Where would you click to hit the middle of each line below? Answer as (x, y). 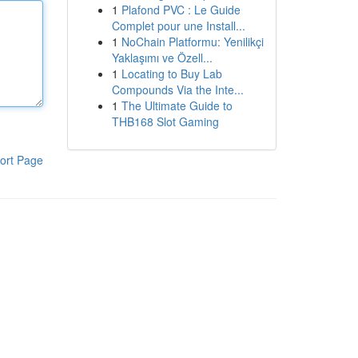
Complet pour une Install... (178, 26)
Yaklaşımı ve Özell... (162, 58)
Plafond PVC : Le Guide (181, 10)
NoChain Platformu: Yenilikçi (192, 42)
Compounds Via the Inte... (177, 89)
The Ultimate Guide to (177, 105)
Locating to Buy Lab (171, 74)
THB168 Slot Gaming (165, 121)
